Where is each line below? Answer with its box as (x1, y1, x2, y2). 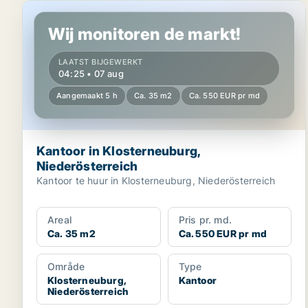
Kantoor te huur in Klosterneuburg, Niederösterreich (36, 175, 276, 186)
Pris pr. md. (178, 214, 232, 225)
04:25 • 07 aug (58, 68, 124, 79)
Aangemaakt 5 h (56, 91, 118, 100)
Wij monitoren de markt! (48, 24, 241, 44)
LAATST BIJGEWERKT (58, 57, 143, 67)
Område (47, 261, 85, 272)
